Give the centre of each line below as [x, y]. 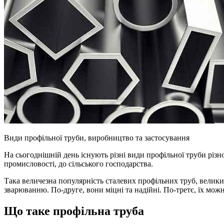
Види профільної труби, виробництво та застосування [97, 137]
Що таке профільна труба [74, 211]
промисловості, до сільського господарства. [78, 163]
